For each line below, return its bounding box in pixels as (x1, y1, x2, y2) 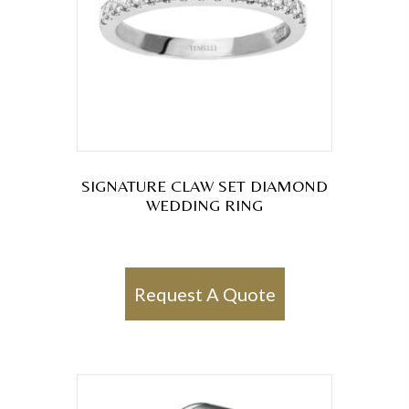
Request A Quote (133, 283, 276, 305)
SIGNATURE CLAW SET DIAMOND (81, 176, 328, 195)
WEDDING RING (146, 195, 263, 215)
